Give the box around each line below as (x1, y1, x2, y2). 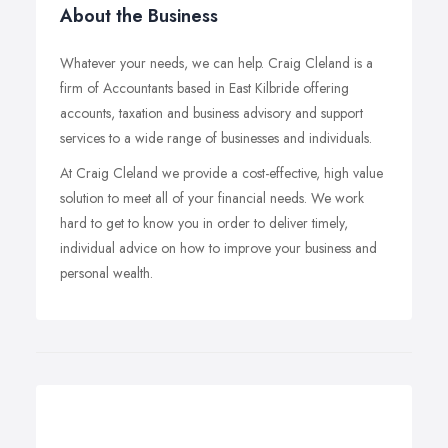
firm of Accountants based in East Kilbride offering (60, 78, 349, 98)
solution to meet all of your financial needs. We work (60, 188, 364, 208)
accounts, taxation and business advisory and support (60, 103, 363, 123)
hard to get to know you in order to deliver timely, (60, 213, 348, 233)
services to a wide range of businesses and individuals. (60, 128, 372, 148)
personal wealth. (60, 263, 153, 283)
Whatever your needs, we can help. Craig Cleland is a (60, 53, 373, 73)
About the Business (60, 3, 218, 29)
